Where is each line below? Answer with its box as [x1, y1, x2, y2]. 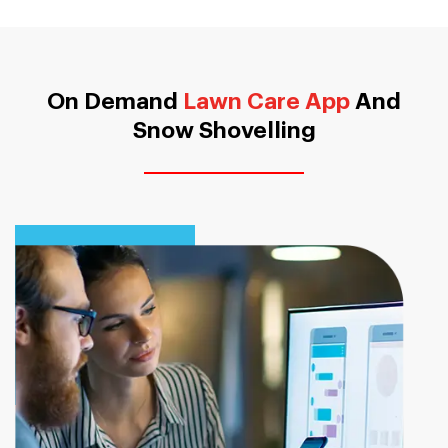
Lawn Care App [183, 90, 350, 113]
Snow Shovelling [132, 119, 316, 142]
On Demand [47, 90, 183, 113]
